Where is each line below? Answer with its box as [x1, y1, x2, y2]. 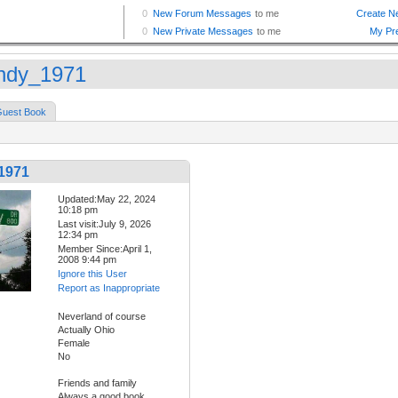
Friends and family [58, 378, 137, 389]
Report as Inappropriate [58, 283, 160, 294]
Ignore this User [58, 268, 127, 280]
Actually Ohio [58, 324, 115, 336]
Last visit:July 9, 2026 [58, 219, 151, 230]
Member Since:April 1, [58, 243, 152, 255]
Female [58, 338, 90, 349]
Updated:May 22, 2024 [58, 194, 155, 205]
